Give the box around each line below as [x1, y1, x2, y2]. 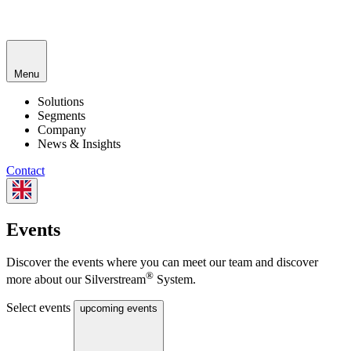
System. [154, 273, 196, 287]
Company [38, 122, 86, 136]
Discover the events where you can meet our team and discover [6, 255, 318, 270]
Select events [6, 300, 71, 314]
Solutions [38, 94, 84, 108]
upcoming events [80, 302, 157, 314]
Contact [6, 163, 45, 177]
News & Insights [38, 136, 121, 150]
